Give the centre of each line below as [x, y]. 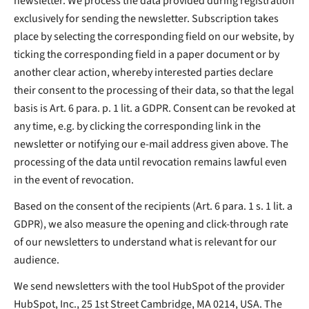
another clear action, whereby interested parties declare [143, 72]
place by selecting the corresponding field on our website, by [154, 36]
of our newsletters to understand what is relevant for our [145, 242]
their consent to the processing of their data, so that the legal [154, 90]
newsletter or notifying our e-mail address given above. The [151, 144]
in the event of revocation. [74, 180]
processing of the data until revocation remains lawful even [150, 162]
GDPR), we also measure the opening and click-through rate [151, 224]
